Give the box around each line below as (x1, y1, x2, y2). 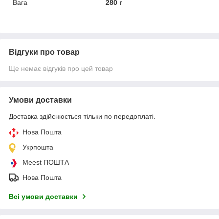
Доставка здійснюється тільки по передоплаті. (9, 112, 155, 120)
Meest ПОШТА (22, 158, 69, 166)
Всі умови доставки (9, 192, 78, 200)
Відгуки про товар (9, 47, 80, 56)
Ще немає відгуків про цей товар (9, 64, 113, 72)
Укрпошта (22, 143, 53, 151)
